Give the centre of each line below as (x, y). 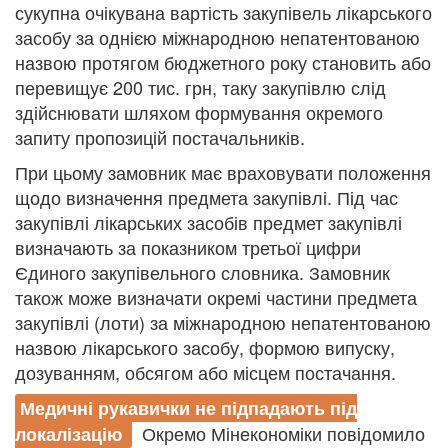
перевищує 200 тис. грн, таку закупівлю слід (200, 87)
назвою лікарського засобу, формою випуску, (205, 347)
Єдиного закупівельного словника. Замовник (202, 272)
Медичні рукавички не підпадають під (188, 408)
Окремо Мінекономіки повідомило (283, 433)
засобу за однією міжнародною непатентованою (217, 37)
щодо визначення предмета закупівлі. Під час (206, 197)
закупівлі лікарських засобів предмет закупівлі (208, 222)
